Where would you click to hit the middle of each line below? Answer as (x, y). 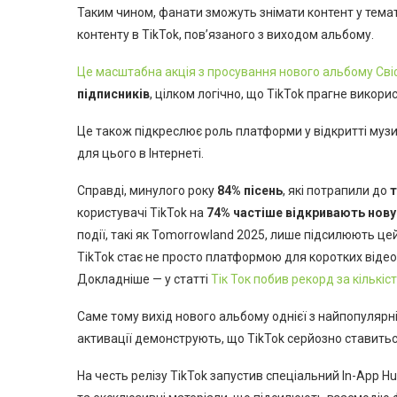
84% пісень (250, 190)
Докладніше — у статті (144, 279)
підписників (113, 93)
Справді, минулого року (147, 190)
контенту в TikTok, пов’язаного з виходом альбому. (226, 34)
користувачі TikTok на (142, 212)
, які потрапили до (336, 190)
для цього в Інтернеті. (140, 153)
